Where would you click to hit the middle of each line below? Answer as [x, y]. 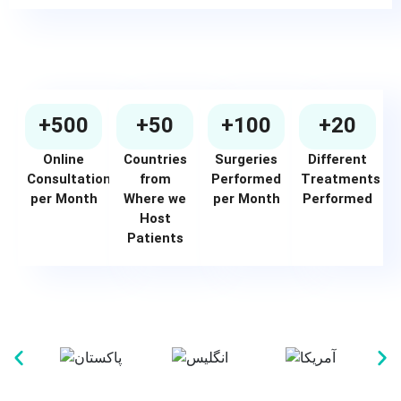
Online [64, 160]
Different [337, 160]
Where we [155, 199]
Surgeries [246, 160]
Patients [155, 239]
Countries [155, 160]
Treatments [341, 179]
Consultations [73, 179]
